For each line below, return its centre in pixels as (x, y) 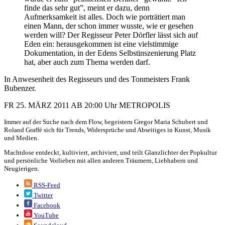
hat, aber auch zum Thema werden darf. (87, 62)
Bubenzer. (20, 88)
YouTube (45, 215)
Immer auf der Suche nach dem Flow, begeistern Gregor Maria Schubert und (106, 122)
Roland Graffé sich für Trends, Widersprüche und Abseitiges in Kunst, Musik (107, 130)
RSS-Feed (46, 185)
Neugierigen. (22, 169)
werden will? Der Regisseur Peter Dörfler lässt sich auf (111, 35)
